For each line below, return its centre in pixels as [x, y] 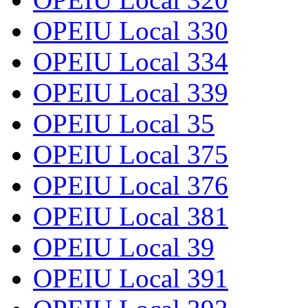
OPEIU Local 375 [131, 155]
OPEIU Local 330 [131, 31]
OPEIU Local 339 [131, 93]
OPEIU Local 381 [131, 217]
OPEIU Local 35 [124, 124]
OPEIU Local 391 [131, 278]
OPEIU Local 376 [131, 186]
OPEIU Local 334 [131, 62]
